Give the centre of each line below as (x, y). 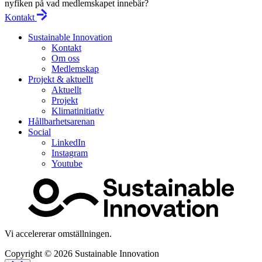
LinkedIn (68, 142)
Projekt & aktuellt (61, 79)
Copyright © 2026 (39, 253)
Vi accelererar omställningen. (58, 233)
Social (39, 132)
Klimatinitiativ (78, 111)
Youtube (67, 163)
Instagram (70, 153)
